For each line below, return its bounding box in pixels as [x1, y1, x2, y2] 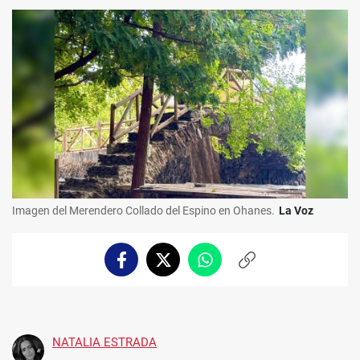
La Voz [279, 204, 313, 218]
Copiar [245, 260, 282, 273]
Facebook [120, 260, 171, 273]
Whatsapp [203, 260, 260, 273]
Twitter [162, 260, 202, 273]
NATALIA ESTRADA [52, 335, 157, 350]
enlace [245, 276, 281, 289]
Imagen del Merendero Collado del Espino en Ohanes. [12, 204, 275, 218]
